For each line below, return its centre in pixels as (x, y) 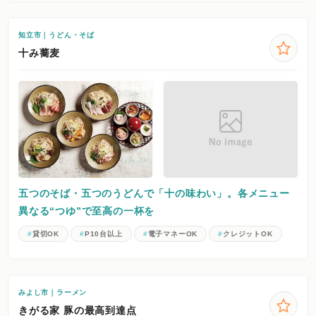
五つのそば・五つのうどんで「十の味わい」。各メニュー (154, 193)
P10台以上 (103, 233)
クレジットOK (248, 233)
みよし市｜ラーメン (53, 292)
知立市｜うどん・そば (57, 35)
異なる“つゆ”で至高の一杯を (87, 211)
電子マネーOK (173, 233)
